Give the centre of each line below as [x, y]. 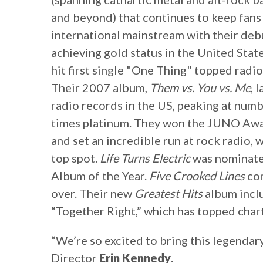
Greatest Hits [167, 193]
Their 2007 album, [100, 88]
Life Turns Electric [144, 158]
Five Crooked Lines [197, 176]
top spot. [74, 158]
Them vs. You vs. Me [200, 88]
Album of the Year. [100, 176]
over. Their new [92, 193]
